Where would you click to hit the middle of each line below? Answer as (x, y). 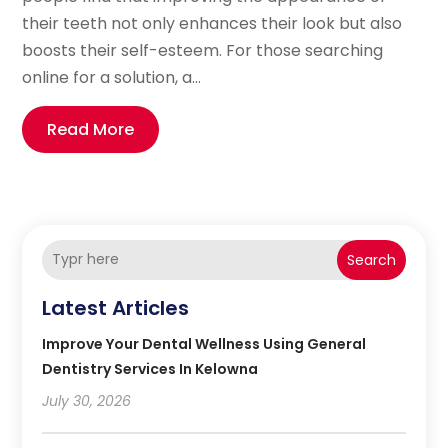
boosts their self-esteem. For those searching (203, 50)
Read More (91, 129)
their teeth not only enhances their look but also (212, 23)
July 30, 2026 (87, 400)
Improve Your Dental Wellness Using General (204, 343)
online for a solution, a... (112, 77)
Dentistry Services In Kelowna (150, 368)
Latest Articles (116, 307)
